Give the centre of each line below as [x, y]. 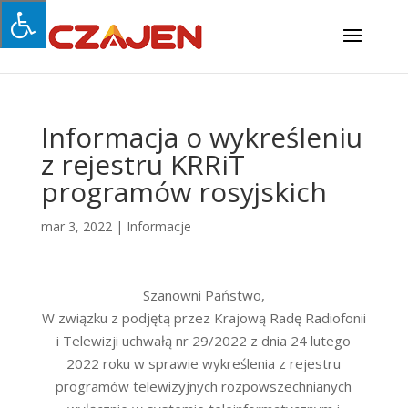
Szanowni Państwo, [204, 295]
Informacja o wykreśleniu [201, 137]
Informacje [158, 226]
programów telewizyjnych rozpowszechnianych [204, 386]
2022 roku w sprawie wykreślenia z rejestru [204, 363]
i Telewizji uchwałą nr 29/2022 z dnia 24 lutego [204, 341]
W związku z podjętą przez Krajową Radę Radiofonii [204, 318]
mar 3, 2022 [76, 226]
